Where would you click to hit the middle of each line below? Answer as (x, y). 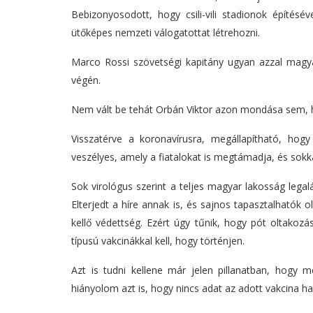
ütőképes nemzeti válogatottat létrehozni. (166, 33)
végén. (86, 80)
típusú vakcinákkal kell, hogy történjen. (158, 241)
